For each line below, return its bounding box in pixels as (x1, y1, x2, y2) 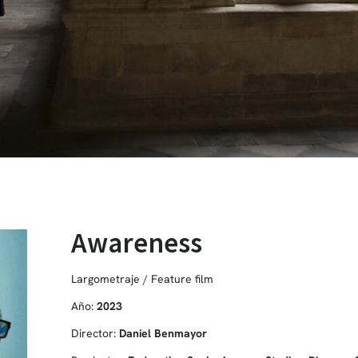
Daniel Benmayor (118, 325, 207, 340)
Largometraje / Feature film (70, 271, 213, 286)
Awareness (70, 225, 202, 261)
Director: (70, 325, 119, 340)
